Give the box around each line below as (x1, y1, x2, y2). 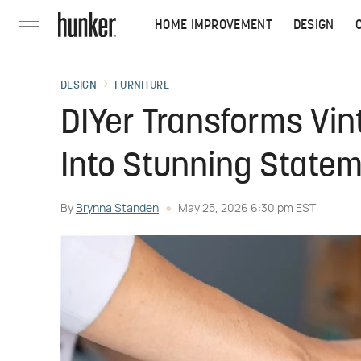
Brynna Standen (76, 203, 159, 214)
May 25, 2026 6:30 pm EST (178, 203, 316, 214)
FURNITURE (114, 80, 169, 92)
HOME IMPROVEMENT (155, 19, 272, 32)
